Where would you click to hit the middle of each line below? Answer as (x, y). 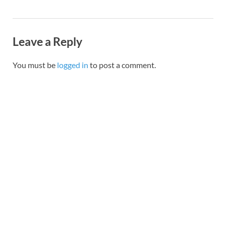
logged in (73, 65)
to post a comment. (122, 65)
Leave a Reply (47, 41)
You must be (35, 65)
